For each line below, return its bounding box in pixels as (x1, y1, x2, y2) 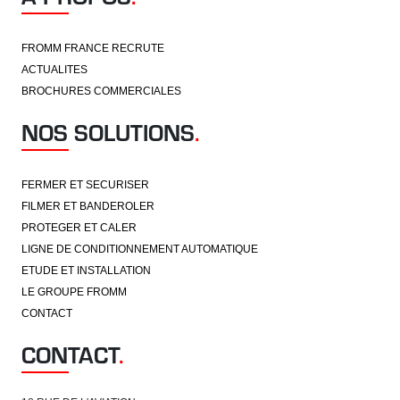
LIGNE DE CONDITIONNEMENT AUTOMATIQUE (21, 242, 258, 255)
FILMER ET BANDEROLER (21, 199, 154, 212)
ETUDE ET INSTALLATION (21, 263, 151, 277)
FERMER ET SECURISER (21, 178, 149, 191)
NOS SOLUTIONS (21, 115, 195, 147)
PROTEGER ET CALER (21, 221, 137, 234)
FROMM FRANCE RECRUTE (21, 41, 164, 54)
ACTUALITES (21, 62, 87, 76)
